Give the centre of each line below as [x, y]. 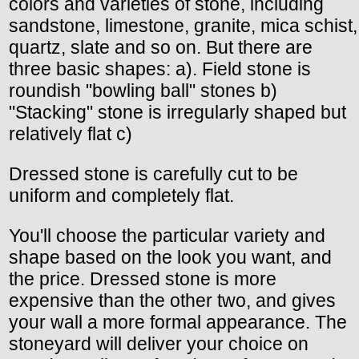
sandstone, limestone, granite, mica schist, [183, 25]
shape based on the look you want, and [170, 257]
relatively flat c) [71, 133]
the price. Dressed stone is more [143, 278]
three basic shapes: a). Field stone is [160, 69]
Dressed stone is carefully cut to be [153, 173]
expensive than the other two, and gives [172, 300]
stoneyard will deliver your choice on [159, 343]
